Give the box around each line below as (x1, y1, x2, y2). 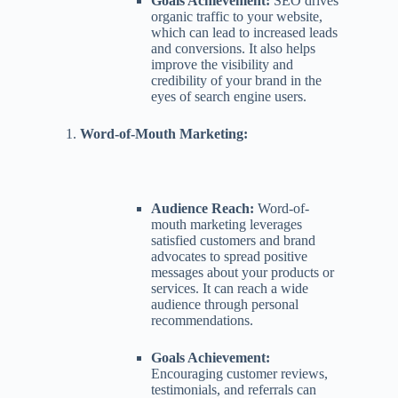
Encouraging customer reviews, (151, 365, 328, 381)
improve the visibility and (151, 56, 293, 72)
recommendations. (151, 312, 253, 328)
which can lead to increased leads (151, 24, 338, 40)
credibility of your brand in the (151, 72, 322, 88)
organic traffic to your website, (151, 8, 322, 24)
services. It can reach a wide (151, 280, 308, 296)
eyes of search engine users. (151, 88, 306, 104)
